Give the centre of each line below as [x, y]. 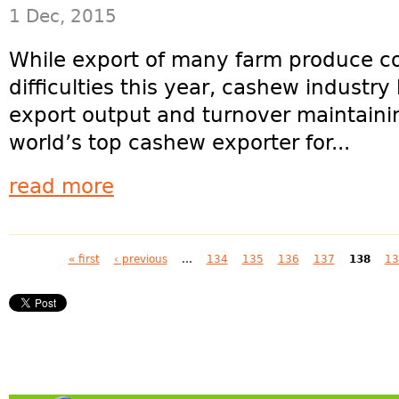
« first [84, 259]
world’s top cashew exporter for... [179, 142]
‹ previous [140, 259]
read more [61, 186]
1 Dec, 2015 [63, 16]
